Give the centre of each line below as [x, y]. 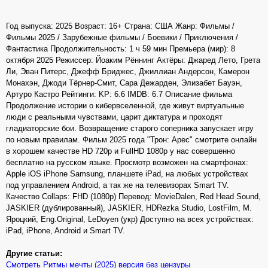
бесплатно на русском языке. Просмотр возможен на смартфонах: [127, 163]
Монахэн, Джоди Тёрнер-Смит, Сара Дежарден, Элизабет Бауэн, [124, 83]
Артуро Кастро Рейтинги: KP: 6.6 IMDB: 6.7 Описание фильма [119, 95]
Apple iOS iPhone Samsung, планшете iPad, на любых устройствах [127, 174]
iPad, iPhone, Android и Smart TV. [66, 231]
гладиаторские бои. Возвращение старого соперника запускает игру [130, 129]
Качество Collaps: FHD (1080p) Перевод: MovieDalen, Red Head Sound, [133, 197]
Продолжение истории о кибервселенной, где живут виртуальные [125, 106]
